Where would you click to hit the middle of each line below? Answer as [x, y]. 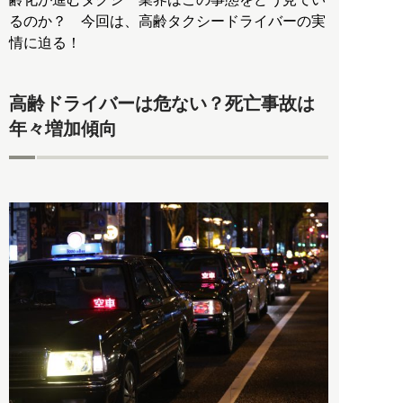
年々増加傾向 [63, 128]
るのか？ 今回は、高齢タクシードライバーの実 [167, 21]
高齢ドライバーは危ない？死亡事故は [162, 103]
